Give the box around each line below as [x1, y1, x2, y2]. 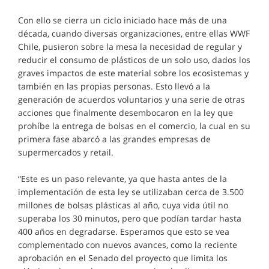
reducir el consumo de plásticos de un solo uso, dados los [18, 54, 250, 65]
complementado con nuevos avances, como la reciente [18, 239, 237, 250]
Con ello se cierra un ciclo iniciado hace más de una [18, 14, 227, 26]
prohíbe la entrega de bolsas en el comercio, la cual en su [18, 120, 250, 131]
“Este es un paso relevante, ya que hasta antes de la [18, 173, 227, 184]
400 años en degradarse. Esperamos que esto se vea [18, 226, 229, 237]
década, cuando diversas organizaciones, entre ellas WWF [18, 28, 250, 39]
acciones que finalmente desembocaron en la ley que [18, 107, 233, 118]
